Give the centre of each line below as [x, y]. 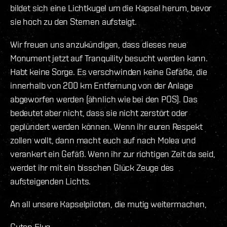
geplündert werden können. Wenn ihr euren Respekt [106, 127]
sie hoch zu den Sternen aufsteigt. [73, 22]
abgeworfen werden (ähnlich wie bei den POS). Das [104, 99]
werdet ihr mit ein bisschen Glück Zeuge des [92, 168]
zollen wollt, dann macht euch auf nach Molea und [103, 140]
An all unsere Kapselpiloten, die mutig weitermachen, [108, 204]
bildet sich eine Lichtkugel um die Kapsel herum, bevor [111, 8]
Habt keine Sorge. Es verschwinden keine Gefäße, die [109, 72]
